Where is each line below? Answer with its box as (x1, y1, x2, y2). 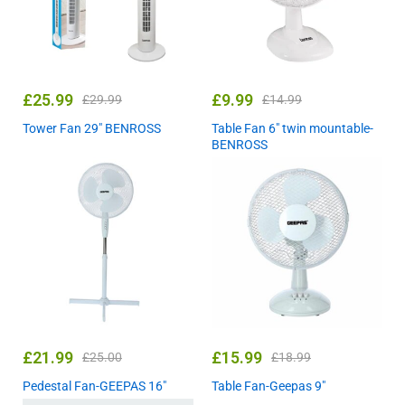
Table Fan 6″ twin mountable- (212, 121, 373, 137)
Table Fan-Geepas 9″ (212, 379, 325, 394)
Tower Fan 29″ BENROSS (23, 121, 161, 137)
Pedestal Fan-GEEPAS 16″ (23, 379, 166, 394)
